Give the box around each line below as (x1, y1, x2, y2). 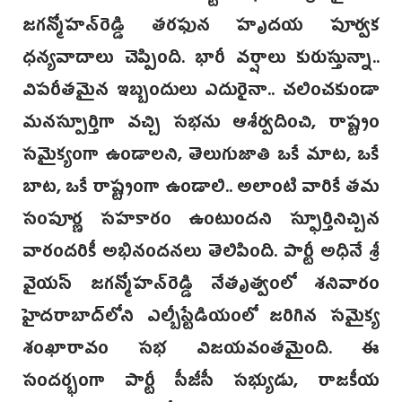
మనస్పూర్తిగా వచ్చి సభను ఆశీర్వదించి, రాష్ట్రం (22, 109, 380, 141)
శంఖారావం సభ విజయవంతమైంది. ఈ (22, 336, 380, 367)
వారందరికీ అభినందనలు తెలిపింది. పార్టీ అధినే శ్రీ (22, 239, 380, 270)
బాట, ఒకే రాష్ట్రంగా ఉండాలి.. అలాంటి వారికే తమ (22, 174, 380, 205)
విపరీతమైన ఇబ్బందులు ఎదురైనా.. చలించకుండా (22, 77, 380, 109)
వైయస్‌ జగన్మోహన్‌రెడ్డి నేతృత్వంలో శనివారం (22, 271, 380, 302)
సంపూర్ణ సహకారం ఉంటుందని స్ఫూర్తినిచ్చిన (22, 206, 380, 238)
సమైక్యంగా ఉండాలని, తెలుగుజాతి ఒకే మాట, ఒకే (22, 142, 380, 173)
